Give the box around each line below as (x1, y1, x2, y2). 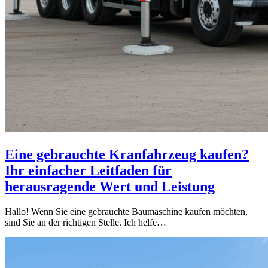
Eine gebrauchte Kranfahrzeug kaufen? (5, 146, 249, 162)
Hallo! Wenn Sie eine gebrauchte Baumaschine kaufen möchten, (5, 206, 248, 217)
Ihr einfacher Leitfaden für (5, 162, 172, 178)
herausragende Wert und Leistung (5, 178, 215, 194)
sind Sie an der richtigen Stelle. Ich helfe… (5, 217, 166, 228)
